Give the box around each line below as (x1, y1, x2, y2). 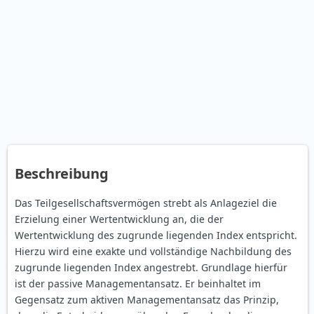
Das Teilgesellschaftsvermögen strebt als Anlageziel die (15, 196, 277, 210)
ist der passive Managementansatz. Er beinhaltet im (15, 277, 261, 291)
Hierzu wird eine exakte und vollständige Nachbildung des (15, 245, 292, 259)
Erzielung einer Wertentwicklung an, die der (15, 212, 224, 226)
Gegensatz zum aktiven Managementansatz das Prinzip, (15, 293, 279, 307)
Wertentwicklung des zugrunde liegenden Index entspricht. (15, 228, 297, 243)
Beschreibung (15, 164, 109, 184)
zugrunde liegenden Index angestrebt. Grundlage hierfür (15, 261, 287, 275)
